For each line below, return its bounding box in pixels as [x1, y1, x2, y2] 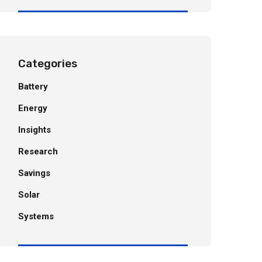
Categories [18, 57, 77, 70]
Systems [18, 211, 54, 222]
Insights [18, 125, 51, 135]
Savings [18, 168, 50, 178]
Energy [18, 103, 47, 113]
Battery [18, 81, 48, 92]
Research [18, 146, 58, 157]
